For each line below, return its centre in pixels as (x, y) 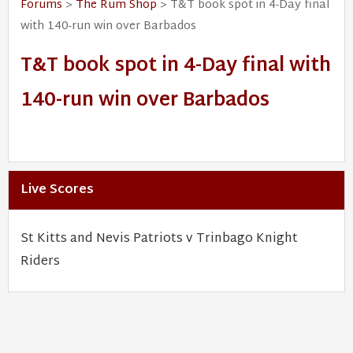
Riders (40, 262)
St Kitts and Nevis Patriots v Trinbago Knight (159, 239)
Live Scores (57, 190)
